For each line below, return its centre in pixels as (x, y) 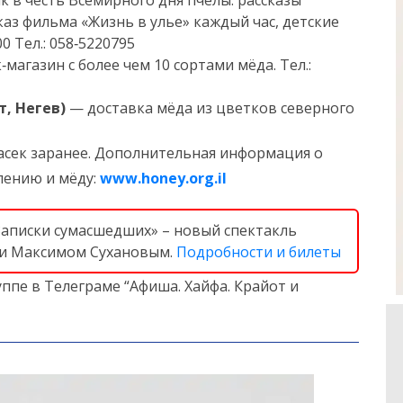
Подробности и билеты (259, 252)
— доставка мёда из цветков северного (210, 108)
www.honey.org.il (163, 178)
